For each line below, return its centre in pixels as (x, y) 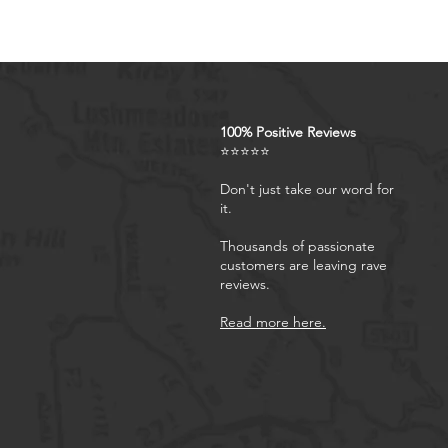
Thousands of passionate (297, 246)
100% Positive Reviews (288, 132)
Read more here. (273, 322)
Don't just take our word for (307, 189)
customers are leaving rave (303, 265)
